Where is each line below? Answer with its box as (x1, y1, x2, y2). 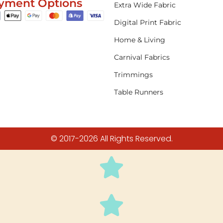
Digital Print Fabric (114, 17, 182, 27)
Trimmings (114, 70, 153, 79)
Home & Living (114, 35, 166, 44)
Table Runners (114, 87, 164, 97)
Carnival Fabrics (114, 52, 170, 62)
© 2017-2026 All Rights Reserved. (50, 132, 173, 144)
